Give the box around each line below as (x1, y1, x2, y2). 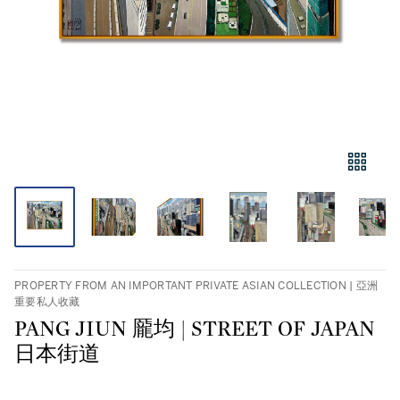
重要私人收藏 (14, 295, 80, 309)
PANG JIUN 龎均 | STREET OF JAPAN (14, 319, 375, 340)
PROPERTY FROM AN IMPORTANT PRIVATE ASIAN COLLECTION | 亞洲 (14, 279, 378, 293)
